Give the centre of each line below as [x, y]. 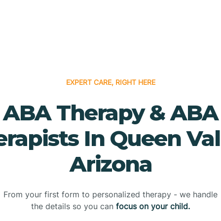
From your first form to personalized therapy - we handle [110, 194]
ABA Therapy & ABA [110, 112]
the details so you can [74, 206]
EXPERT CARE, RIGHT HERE [110, 82]
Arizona [110, 164]
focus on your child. [153, 206]
